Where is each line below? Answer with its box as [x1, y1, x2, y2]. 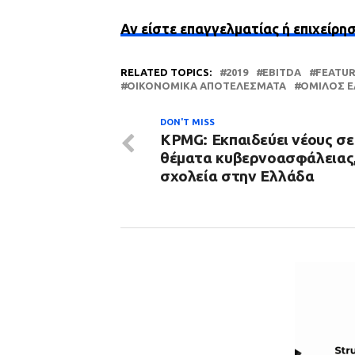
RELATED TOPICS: [120, 67, 212, 78]
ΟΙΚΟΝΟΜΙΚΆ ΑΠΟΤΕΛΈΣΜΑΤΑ [127, 80, 286, 91]
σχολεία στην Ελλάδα [160, 167, 315, 185]
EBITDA [262, 67, 301, 78]
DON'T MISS [160, 117, 215, 127]
